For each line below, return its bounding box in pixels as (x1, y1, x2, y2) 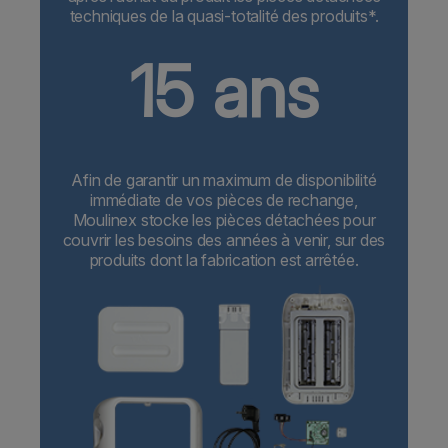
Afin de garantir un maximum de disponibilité (71, 170, 377, 191)
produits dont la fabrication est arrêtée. (89, 250, 359, 271)
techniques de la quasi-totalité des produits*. (69, 6, 379, 27)
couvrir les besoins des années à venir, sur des (62, 230, 386, 251)
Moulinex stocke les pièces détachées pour (72, 210, 376, 231)
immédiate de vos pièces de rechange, (90, 190, 358, 211)
